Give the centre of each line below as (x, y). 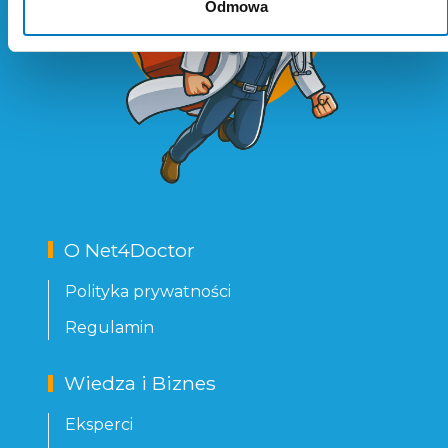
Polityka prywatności (148, 291)
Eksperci (99, 425)
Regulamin (109, 328)
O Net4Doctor (129, 249)
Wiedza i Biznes (140, 383)
